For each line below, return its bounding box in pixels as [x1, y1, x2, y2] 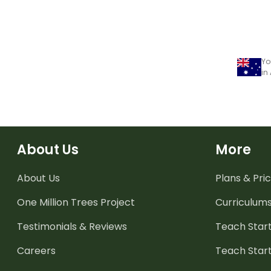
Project [98, 195, 135, 209]
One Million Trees [17, 195, 98, 209]
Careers [17, 243, 56, 258]
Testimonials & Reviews [17, 219, 127, 233]
